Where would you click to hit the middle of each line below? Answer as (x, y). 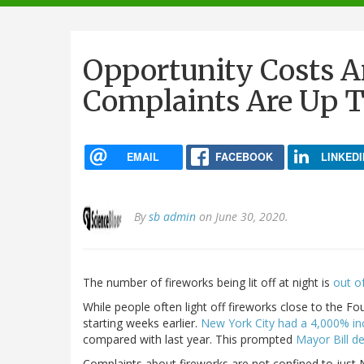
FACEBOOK (244, 156)
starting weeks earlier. (142, 323)
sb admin (172, 217)
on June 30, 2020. (242, 217)
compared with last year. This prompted (189, 340)
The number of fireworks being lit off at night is (208, 283)
